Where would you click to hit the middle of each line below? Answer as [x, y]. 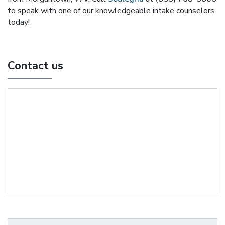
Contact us [35, 66]
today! [19, 22]
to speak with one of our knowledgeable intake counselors [111, 11]
